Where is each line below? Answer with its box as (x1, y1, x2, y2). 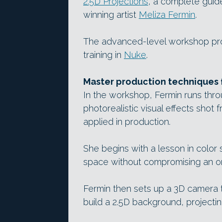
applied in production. (83, 116, 170, 127)
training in (83, 49, 124, 60)
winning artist (83, 9, 139, 20)
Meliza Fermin (139, 9, 195, 20)
